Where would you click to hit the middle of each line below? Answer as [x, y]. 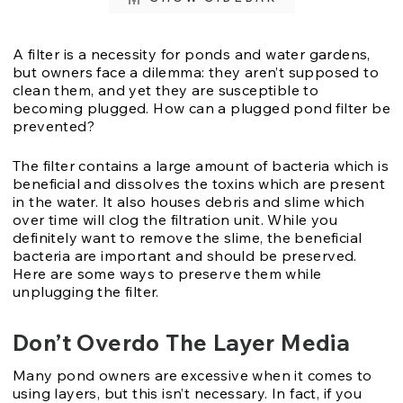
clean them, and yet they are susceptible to [166, 90]
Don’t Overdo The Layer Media [182, 342]
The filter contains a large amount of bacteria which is [201, 165]
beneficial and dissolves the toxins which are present [199, 183]
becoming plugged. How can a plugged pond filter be [201, 107]
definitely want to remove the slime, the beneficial [188, 237]
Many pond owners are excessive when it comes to [193, 375]
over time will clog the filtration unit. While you [175, 219]
